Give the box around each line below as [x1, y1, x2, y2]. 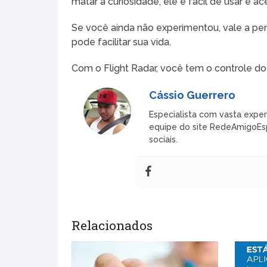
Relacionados [72, 216, 153, 234]
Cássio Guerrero [149, 88, 236, 101]
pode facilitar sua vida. [72, 36, 172, 48]
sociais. [149, 134, 178, 144]
